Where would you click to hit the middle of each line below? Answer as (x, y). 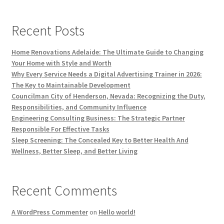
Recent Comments (64, 190)
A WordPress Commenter (49, 212)
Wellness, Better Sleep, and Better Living (74, 151)
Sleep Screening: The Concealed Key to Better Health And (100, 140)
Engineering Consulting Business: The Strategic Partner (98, 118)
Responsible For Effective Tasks (60, 129)
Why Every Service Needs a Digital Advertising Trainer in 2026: (106, 74)
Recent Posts (48, 30)
